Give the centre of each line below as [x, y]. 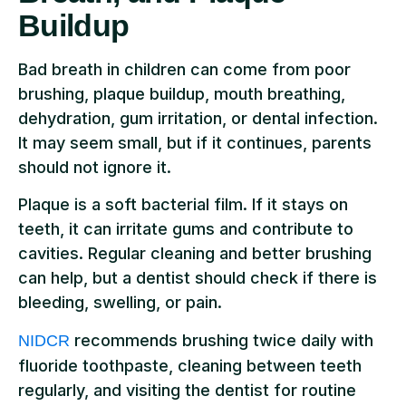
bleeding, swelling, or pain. [120, 303]
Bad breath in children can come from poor [184, 69]
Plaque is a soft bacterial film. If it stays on [183, 205]
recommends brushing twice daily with [222, 340]
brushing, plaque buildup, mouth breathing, [182, 93]
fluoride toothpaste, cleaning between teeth [190, 365]
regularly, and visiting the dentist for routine [187, 390]
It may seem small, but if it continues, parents [195, 142]
